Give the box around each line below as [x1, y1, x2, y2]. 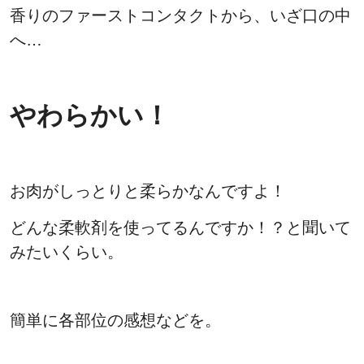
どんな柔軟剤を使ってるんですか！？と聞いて [10, 219, 351, 237]
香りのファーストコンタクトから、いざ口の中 [10, 6, 351, 25]
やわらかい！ [10, 101, 170, 131]
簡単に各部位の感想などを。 [10, 311, 221, 330]
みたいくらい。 [10, 243, 123, 262]
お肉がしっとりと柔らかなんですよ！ [10, 182, 286, 201]
